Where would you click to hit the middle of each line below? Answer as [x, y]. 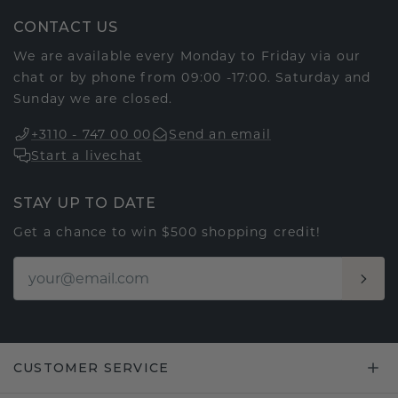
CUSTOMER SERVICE [92, 368]
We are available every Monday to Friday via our [187, 56]
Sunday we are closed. [93, 99]
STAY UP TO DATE [85, 203]
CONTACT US [66, 28]
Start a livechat [87, 156]
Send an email [220, 135]
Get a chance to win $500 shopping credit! [167, 232]
